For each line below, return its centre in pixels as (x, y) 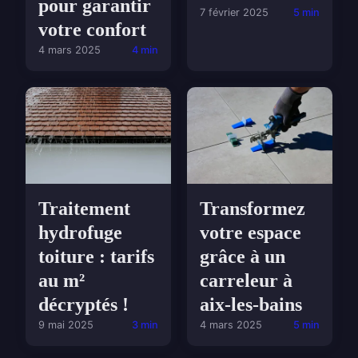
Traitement (84, 209)
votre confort (92, 30)
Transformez (253, 209)
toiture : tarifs (96, 257)
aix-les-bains (251, 305)
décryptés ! (84, 305)
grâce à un (243, 257)
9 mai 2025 (66, 325)
